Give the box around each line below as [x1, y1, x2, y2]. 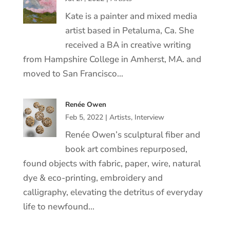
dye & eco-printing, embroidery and [23, 172, 163, 184]
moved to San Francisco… [23, 68, 123, 80]
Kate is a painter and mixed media [65, 10, 197, 22]
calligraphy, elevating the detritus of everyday [23, 186, 203, 198]
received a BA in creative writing [65, 39, 191, 51]
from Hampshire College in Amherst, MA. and [23, 53, 201, 65]
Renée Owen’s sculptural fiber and [65, 129, 200, 141]
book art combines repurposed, [65, 143, 187, 155]
